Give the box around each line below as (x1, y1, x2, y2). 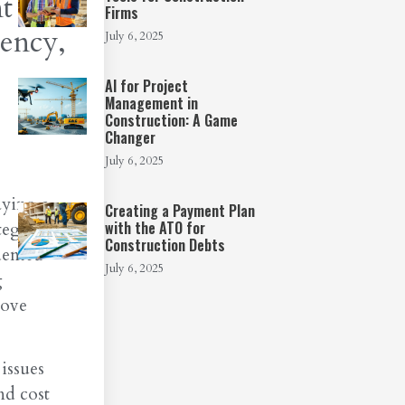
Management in (105, 92, 199, 114)
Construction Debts (105, 234, 226, 256)
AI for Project (105, 75, 189, 97)
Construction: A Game (105, 109, 239, 131)
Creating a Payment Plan (105, 200, 256, 221)
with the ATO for (105, 217, 206, 239)
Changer (105, 127, 156, 148)
